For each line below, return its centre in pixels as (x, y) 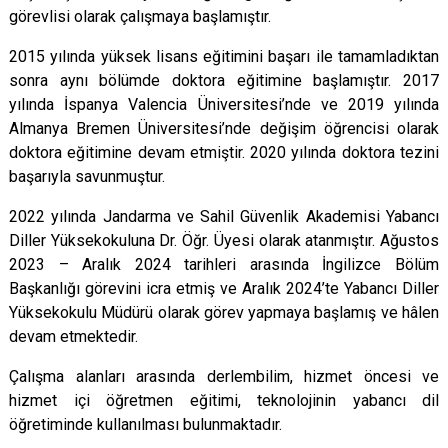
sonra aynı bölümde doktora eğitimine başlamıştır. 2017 (224, 80)
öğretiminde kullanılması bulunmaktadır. (145, 424)
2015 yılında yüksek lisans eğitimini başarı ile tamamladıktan (224, 56)
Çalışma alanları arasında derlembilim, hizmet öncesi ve (224, 376)
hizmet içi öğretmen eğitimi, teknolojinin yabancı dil (224, 400)
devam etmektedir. (73, 336)
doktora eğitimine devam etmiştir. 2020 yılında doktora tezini (224, 152)
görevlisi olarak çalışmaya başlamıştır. (140, 16)
